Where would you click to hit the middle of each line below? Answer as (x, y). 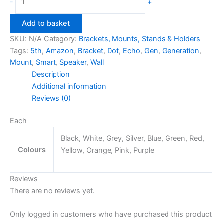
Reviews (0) (51, 98)
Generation (181, 50)
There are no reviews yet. (52, 191)
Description (51, 74)
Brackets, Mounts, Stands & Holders (139, 38)
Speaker (73, 62)
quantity (28, 79)
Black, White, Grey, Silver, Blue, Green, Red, (132, 138)
